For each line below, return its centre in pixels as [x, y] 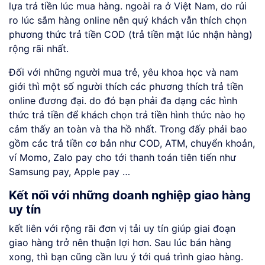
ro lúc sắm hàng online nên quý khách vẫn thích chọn [128, 20]
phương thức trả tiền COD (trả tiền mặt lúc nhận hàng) [131, 35]
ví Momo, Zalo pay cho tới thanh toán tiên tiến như [122, 158]
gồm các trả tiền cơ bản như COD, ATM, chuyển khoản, [132, 143]
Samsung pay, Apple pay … [70, 172]
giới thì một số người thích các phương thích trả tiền [126, 87]
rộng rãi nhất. [39, 49]
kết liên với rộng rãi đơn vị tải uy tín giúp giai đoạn [122, 229]
